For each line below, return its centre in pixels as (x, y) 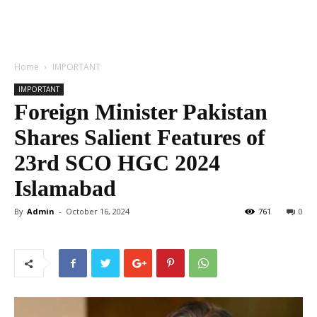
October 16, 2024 (98, 211)
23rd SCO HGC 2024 (117, 163)
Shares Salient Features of (140, 137)
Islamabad (65, 188)
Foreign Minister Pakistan (141, 112)
